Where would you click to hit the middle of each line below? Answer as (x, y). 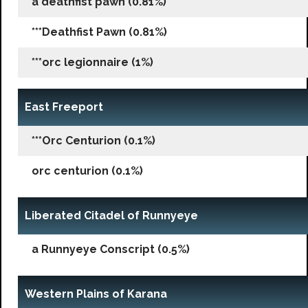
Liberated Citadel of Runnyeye (111, 215)
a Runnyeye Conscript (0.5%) (111, 249)
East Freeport (64, 107)
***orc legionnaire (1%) (92, 62)
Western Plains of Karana (96, 294)
